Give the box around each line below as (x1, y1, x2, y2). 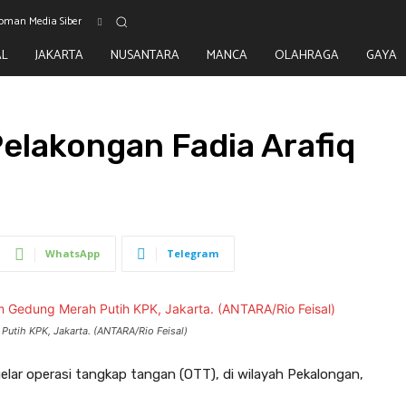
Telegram (167, 246, 218, 260)
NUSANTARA (110, 45, 179, 66)
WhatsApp (45, 246, 100, 260)
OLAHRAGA (274, 45, 339, 66)
